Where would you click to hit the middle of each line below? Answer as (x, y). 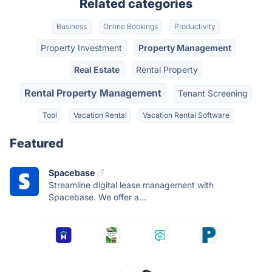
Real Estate (97, 69)
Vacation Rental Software (186, 115)
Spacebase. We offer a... (97, 197)
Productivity (195, 27)
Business (72, 27)
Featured (37, 143)
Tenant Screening (212, 93)
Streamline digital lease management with (131, 185)
